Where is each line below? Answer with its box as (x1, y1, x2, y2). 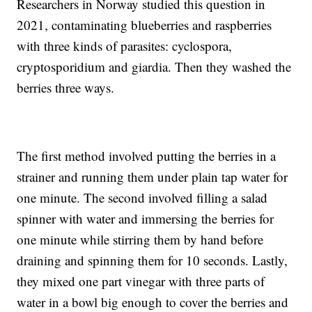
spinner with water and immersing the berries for (17, 210, 274, 228)
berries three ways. (17, 79, 115, 97)
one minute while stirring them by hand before (17, 231, 264, 249)
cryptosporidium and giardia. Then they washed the (17, 58, 292, 76)
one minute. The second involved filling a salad (17, 189, 268, 207)
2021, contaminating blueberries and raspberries (17, 16, 272, 34)
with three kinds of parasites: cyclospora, (17, 37, 233, 55)
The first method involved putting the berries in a (17, 147, 276, 165)
